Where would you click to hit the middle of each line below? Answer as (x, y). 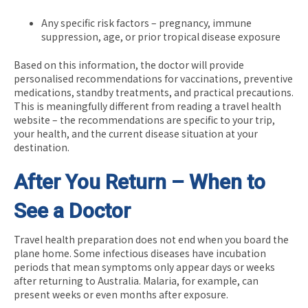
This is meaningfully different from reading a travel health (147, 106)
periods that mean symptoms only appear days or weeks (144, 266)
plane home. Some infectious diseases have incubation (140, 253)
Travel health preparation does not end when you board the (151, 239)
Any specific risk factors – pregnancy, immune (146, 22)
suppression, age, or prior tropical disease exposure (161, 36)
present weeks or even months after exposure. (121, 294)
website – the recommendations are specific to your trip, (144, 119)
